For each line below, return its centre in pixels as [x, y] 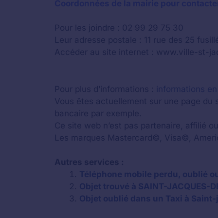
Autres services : [89, 162]
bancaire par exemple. [98, 113]
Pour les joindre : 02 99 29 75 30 [119, 28]
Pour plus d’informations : [105, 89]
